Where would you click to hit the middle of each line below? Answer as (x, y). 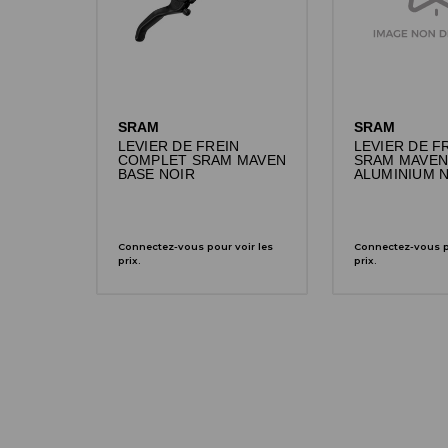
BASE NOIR (156, 175)
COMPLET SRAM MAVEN (202, 161)
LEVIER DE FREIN (178, 147)
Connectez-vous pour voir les (195, 247)
